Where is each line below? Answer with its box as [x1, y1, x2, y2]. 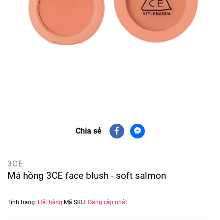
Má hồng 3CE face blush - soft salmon [7, 170, 166, 182]
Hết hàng [38, 199, 64, 206]
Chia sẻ [75, 126, 102, 136]
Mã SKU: [64, 199, 88, 206]
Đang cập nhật [88, 199, 127, 206]
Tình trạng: [7, 199, 38, 206]
